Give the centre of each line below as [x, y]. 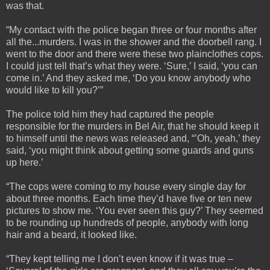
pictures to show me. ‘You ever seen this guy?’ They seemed [135, 210]
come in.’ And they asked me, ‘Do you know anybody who [128, 78]
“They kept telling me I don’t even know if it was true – [120, 259]
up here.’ [25, 162]
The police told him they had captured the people [110, 114]
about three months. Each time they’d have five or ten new [129, 198]
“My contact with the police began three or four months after [131, 30]
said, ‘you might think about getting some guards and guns [130, 150]
